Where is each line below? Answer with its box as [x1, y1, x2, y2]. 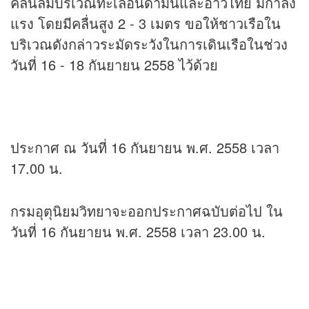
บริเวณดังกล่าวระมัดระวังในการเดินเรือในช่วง [10, 34, 288, 54]
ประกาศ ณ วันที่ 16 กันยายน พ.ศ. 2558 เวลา [10, 137, 279, 158]
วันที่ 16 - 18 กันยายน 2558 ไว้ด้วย [10, 54, 218, 75]
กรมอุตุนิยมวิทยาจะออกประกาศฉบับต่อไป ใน [10, 201, 283, 221]
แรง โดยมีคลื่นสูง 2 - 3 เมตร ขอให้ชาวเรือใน [10, 13, 281, 34]
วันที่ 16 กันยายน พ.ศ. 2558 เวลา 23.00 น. [10, 221, 266, 242]
